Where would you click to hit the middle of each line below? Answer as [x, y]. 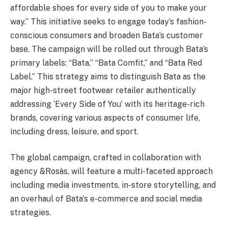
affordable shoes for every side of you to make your [108, 8]
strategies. [31, 213]
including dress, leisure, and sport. [74, 131]
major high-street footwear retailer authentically [103, 90]
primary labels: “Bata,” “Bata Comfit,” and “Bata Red [106, 63]
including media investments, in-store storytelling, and [113, 185]
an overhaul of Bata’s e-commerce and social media [106, 199]
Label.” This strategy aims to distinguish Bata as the [108, 76]
